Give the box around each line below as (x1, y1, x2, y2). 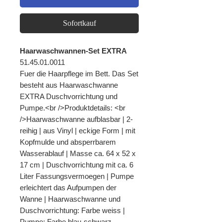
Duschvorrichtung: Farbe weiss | (20, 206, 125, 215)
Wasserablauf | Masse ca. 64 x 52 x (20, 149, 136, 158)
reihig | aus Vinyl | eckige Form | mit (20, 126, 135, 135)
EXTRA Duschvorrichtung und (20, 92, 117, 101)
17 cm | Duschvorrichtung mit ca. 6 (20, 161, 133, 169)
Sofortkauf (62, 19, 96, 27)
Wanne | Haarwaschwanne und (20, 195, 120, 203)
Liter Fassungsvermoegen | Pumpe (20, 172, 134, 180)
